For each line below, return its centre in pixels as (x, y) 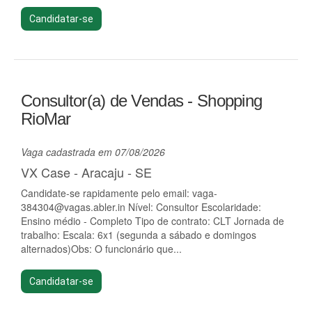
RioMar (46, 119)
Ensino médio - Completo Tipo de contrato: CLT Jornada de (153, 221)
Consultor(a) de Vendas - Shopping (142, 101)
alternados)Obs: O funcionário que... (101, 249)
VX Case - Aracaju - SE (86, 172)
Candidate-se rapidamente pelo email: (107, 193)
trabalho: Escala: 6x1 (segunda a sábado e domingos (139, 235)
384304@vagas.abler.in (73, 207)
